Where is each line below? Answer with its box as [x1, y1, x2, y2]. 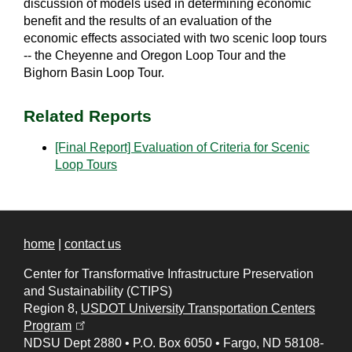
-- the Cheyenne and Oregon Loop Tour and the [24, 48, 286, 62]
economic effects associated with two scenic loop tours [24, 31, 327, 45]
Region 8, [24, 301, 81, 315]
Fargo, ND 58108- [223, 335, 324, 350]
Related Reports [24, 106, 152, 125]
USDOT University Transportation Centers [81, 301, 315, 315]
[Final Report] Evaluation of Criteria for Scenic [55, 140, 310, 154]
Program [24, 318, 71, 332]
